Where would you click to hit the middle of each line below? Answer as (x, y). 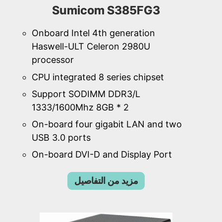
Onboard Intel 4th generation (93, 33)
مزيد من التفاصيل (106, 181)
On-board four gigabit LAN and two (107, 124)
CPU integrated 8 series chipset (98, 77)
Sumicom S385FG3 (106, 10)
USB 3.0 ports (61, 137)
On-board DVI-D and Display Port (102, 155)
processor (53, 60)
